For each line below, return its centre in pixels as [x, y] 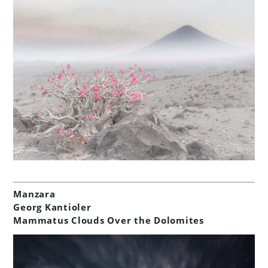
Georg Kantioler [52, 207]
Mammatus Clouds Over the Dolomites [109, 220]
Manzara [34, 194]
